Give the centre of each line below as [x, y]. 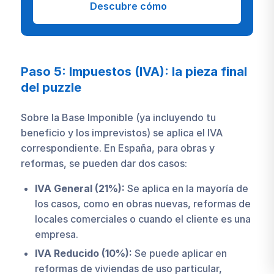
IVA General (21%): [80, 189]
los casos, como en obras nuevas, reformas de [143, 204]
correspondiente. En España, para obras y [117, 148]
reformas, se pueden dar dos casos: [104, 163]
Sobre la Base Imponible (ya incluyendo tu [118, 117]
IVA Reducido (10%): [83, 254]
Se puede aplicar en [179, 254]
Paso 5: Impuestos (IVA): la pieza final [134, 72]
